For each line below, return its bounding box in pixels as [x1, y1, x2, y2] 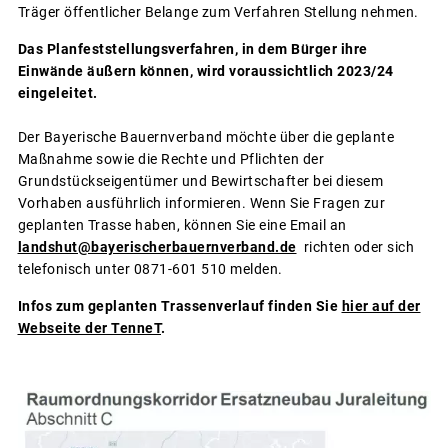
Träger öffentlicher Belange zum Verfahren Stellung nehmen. [17, 4, 419, 21]
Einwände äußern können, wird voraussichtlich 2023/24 [17, 63, 394, 80]
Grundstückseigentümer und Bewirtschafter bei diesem [17, 173, 383, 190]
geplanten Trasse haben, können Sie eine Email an [17, 217, 347, 234]
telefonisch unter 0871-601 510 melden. [17, 261, 283, 278]
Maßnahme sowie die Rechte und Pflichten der [17, 151, 324, 168]
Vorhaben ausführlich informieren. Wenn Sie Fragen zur [17, 195, 385, 212]
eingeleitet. [17, 85, 98, 102]
